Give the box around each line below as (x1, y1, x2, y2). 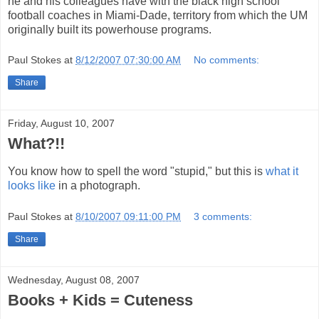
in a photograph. (56, 179, 140, 192)
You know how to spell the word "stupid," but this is (8, 165, 266, 177)
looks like (8, 179, 56, 192)
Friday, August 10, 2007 (8, 117, 115, 130)
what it (266, 165, 298, 177)
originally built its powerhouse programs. (8, 23, 211, 36)
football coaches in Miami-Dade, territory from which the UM (8, 9, 308, 21)
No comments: (194, 54, 260, 66)
